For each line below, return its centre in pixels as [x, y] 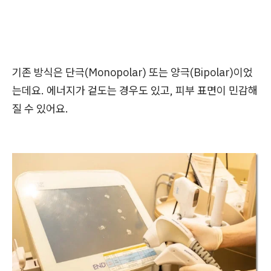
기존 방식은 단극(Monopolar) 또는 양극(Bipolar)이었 [132, 72]
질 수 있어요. [40, 108]
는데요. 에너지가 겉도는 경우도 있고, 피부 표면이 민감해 [135, 90]
